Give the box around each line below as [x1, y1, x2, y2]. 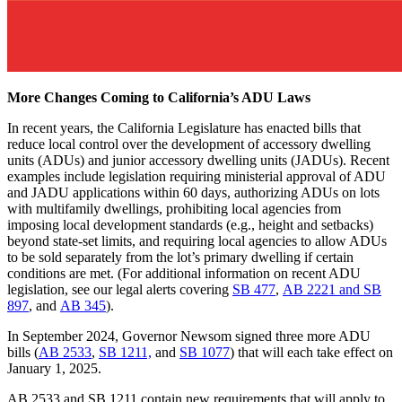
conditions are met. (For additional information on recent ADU [7, 265, 361, 281]
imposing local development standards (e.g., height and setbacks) [7, 216, 373, 232]
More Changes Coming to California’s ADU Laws [7, 89, 310, 105]
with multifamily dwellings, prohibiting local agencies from [7, 200, 341, 216]
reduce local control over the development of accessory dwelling [7, 135, 371, 152]
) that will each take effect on [230, 344, 393, 360]
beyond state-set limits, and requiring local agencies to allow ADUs [7, 232, 387, 249]
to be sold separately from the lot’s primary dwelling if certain [7, 249, 354, 265]
